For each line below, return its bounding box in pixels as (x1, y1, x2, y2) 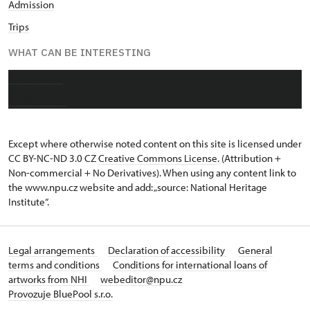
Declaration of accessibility (108, 244, 227, 257)
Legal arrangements (8, 244, 97, 257)
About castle (8, 71, 63, 85)
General (238, 244, 273, 257)
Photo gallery (8, 93, 66, 107)
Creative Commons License (98, 152, 217, 165)
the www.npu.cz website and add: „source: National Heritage (8, 181, 267, 194)
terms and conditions (8, 258, 102, 272)
